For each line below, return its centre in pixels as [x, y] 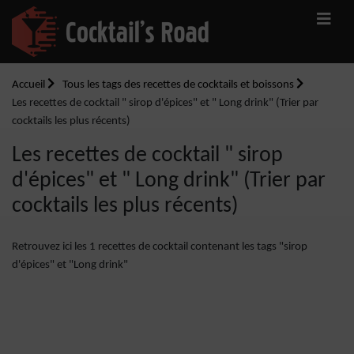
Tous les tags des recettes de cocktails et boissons [179, 85]
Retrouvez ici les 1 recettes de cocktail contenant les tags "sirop [160, 247]
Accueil [30, 85]
